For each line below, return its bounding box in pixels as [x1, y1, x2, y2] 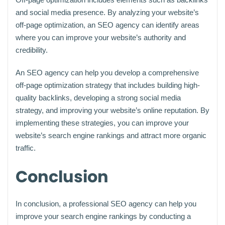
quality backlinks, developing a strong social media [16, 93, 181, 102]
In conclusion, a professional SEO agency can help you [16, 199, 196, 208]
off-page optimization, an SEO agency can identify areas [16, 20, 199, 29]
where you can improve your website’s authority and [16, 33, 186, 42]
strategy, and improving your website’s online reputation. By [16, 105, 209, 115]
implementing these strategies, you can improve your [16, 118, 189, 127]
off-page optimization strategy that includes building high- [16, 80, 200, 89]
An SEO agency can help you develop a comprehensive [16, 68, 199, 77]
